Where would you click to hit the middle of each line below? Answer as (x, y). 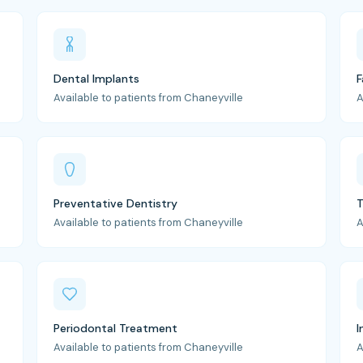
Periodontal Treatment (116, 328)
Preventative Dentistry (116, 203)
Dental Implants (97, 79)
